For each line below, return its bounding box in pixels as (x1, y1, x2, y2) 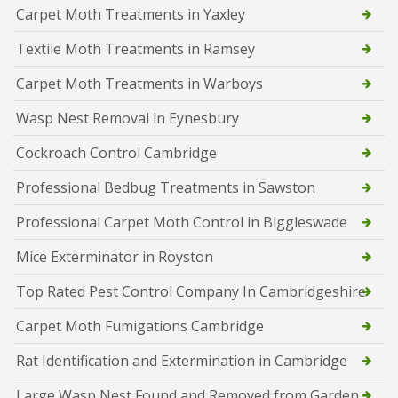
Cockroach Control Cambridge (16, 142, 217, 163)
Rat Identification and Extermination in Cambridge (16, 350, 347, 370)
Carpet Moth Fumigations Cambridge (16, 315, 264, 336)
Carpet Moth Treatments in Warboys (16, 73, 263, 93)
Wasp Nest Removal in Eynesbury (16, 107, 239, 128)
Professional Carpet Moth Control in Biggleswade (16, 211, 347, 232)
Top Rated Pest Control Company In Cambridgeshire (16, 281, 366, 301)
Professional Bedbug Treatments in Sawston (16, 177, 315, 197)
